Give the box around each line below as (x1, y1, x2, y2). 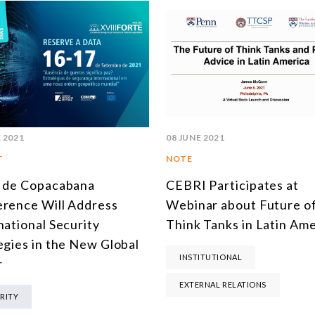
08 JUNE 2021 (166, 132, 225, 143)
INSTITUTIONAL (179, 252, 243, 262)
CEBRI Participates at (166, 177, 299, 193)
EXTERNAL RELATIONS (179, 280, 266, 290)
